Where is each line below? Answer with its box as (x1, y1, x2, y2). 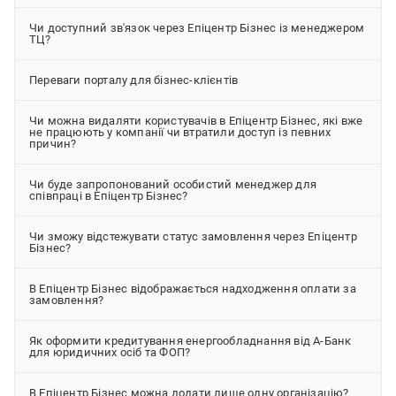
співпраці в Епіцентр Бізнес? (29, 189, 188, 202)
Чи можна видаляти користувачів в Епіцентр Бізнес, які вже (29, 114, 363, 127)
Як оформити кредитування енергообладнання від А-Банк (29, 334, 352, 347)
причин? (29, 137, 77, 150)
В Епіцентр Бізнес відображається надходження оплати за (29, 282, 356, 295)
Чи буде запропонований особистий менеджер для (29, 178, 317, 191)
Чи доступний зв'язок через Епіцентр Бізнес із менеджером (29, 21, 365, 34)
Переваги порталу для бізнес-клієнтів (29, 73, 239, 87)
